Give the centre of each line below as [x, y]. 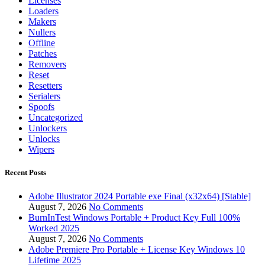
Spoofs [41, 107]
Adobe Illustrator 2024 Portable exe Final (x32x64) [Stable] [140, 196]
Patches [43, 54]
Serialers [44, 96]
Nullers [42, 33]
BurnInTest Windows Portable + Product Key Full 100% [134, 217]
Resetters [45, 86]
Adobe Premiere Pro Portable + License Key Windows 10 [137, 249]
